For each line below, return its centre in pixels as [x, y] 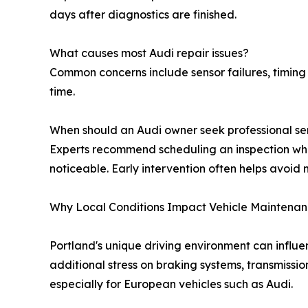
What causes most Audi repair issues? [149, 53]
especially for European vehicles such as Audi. [171, 284]
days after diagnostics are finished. [143, 15]
